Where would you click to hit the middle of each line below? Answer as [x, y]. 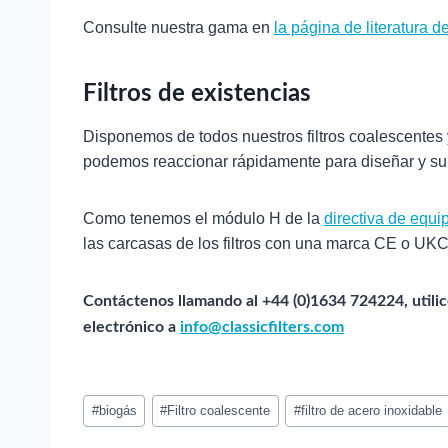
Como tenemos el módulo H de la [203, 219]
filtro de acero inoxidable [372, 410]
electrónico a [131, 327]
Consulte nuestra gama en [178, 28]
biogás [117, 410]
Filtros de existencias [197, 94]
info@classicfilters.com [262, 327]
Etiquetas [115, 400]
